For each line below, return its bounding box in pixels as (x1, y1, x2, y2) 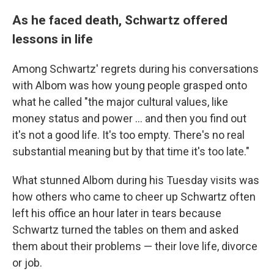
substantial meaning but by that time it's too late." (12, 144, 250, 158)
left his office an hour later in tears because (12, 206, 221, 220)
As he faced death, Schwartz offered (12, 12, 228, 28)
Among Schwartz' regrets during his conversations (12, 62, 259, 75)
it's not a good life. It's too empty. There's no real (12, 128, 245, 141)
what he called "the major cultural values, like (12, 95, 228, 108)
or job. (12, 256, 42, 269)
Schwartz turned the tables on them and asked (12, 223, 239, 236)
